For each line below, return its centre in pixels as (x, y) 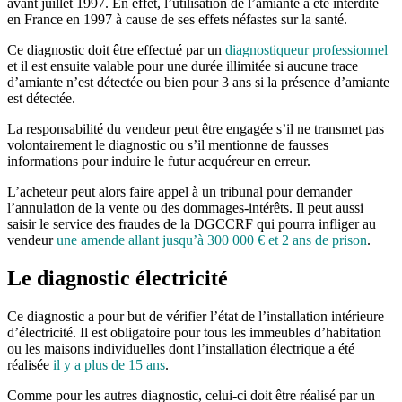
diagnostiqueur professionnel (306, 50)
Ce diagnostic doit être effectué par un (116, 50)
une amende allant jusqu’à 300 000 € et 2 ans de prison (212, 240)
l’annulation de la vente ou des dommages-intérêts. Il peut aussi (185, 208)
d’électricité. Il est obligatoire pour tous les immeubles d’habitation (194, 333)
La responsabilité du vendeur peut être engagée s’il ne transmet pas (196, 129)
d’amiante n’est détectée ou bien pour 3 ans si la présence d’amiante (198, 83)
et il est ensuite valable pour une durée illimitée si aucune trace (183, 66)
